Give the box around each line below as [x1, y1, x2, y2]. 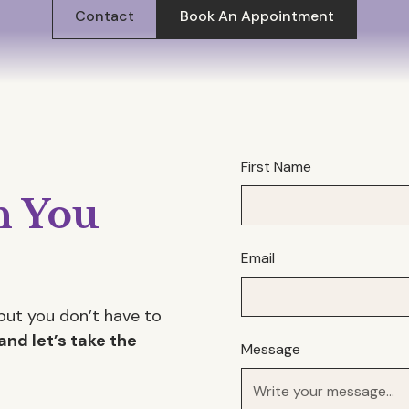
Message [241, 340, 300, 359]
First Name [241, 157, 311, 176]
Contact [75, 6, 134, 26]
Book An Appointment [180, 6, 334, 26]
